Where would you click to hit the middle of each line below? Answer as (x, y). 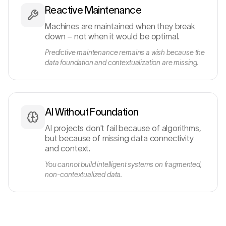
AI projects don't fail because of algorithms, (123, 128)
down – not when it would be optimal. (112, 36)
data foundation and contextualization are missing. (122, 63)
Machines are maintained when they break (120, 26)
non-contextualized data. (84, 175)
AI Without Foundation (92, 112)
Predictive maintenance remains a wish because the (125, 52)
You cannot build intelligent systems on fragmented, (123, 164)
